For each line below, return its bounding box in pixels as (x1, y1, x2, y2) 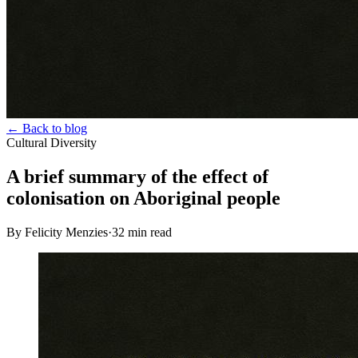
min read (125, 225, 172, 239)
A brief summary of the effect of (6, 165, 268, 187)
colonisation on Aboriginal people (6, 187, 280, 209)
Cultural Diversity (6, 136, 97, 149)
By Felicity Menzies (6, 225, 108, 239)
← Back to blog (6, 121, 87, 135)
